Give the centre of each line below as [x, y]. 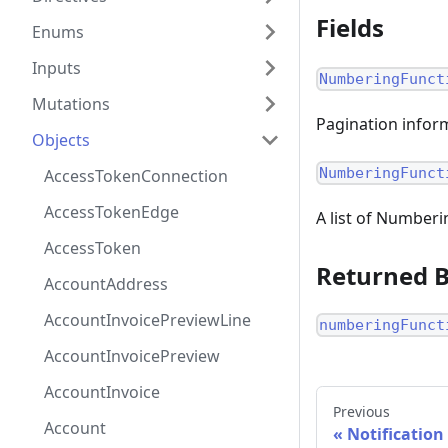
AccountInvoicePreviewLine [147, 320]
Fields [350, 28]
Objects [61, 140]
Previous [361, 412]
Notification [395, 434]
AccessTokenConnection [136, 176]
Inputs [56, 68]
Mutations [71, 104]
